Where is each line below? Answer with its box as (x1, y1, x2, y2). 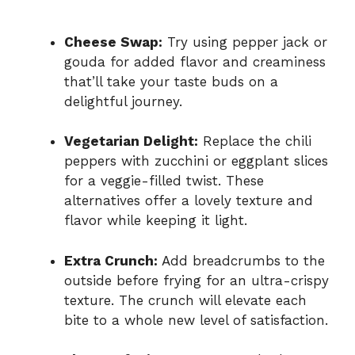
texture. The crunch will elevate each (64, 292, 307, 308)
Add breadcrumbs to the (158, 252, 325, 269)
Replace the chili (198, 133, 311, 150)
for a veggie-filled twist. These (64, 173, 264, 189)
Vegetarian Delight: (64, 133, 198, 150)
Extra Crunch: (64, 252, 158, 269)
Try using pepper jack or (162, 33, 327, 50)
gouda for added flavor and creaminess (64, 53, 326, 70)
